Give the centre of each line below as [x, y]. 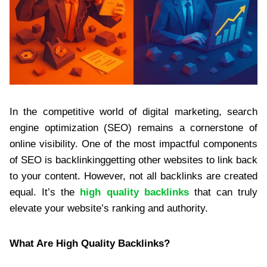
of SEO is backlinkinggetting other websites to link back [133, 160]
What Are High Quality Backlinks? [90, 243]
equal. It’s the [45, 192]
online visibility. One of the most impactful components [133, 144]
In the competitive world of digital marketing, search [133, 111]
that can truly [223, 192]
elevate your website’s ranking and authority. [109, 208]
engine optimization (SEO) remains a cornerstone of [133, 128]
